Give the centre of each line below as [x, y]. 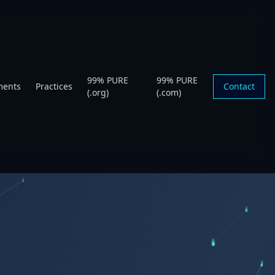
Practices [54, 86]
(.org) [98, 92]
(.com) [168, 92]
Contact [239, 86]
